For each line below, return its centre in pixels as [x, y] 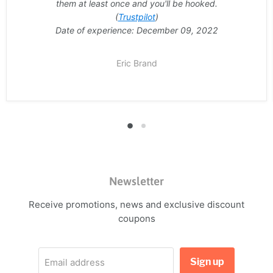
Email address [74, 263]
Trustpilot [136, 17]
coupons [136, 219]
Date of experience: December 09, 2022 [136, 30]
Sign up [207, 262]
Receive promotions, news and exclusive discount [136, 205]
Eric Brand [136, 63]
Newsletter [136, 181]
